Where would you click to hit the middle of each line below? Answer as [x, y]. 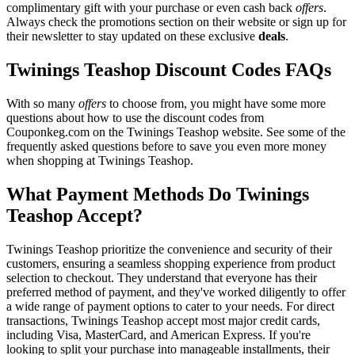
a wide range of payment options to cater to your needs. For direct [170, 307]
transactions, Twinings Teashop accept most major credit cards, [163, 321]
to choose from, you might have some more [216, 104]
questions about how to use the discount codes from [135, 118]
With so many [42, 104]
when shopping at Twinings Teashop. [100, 161]
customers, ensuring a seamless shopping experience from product [171, 264]
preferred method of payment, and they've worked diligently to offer [176, 292]
